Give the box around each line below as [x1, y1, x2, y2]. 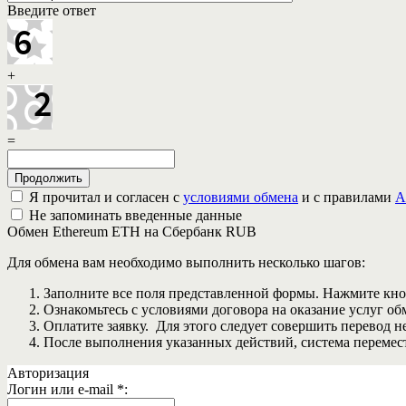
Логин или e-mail [7, 382, 117, 398]
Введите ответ [7, 3, 96, 19]
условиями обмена [183, 189, 298, 206]
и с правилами [298, 189, 395, 206]
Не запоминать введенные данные [25, 208, 242, 224]
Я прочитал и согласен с [25, 189, 183, 206]
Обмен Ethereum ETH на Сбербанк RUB [7, 224, 256, 240]
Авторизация [7, 365, 89, 382]
